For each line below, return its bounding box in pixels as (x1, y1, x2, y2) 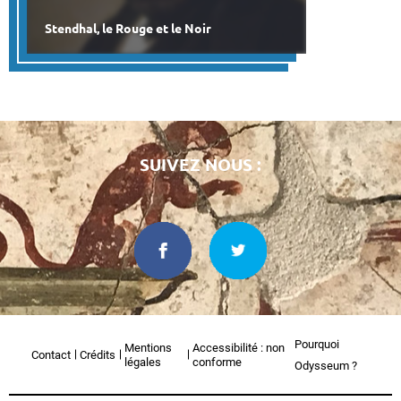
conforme (192, 354, 242, 369)
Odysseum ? (294, 358, 358, 372)
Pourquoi (294, 337, 340, 351)
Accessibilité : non (192, 340, 285, 354)
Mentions (124, 340, 172, 354)
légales (124, 354, 161, 369)
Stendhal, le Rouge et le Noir (45, 21, 211, 36)
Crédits (80, 347, 115, 362)
